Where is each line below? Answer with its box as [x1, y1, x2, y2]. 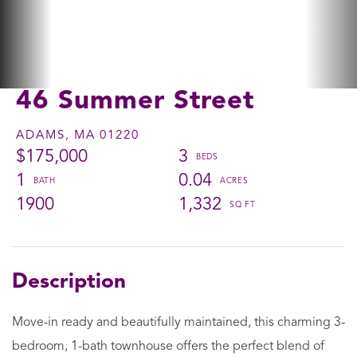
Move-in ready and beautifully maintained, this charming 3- [12, 316, 345, 329]
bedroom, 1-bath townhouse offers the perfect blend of [12, 339, 324, 353]
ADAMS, [16, 129, 70, 142]
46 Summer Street [16, 88, 254, 115]
